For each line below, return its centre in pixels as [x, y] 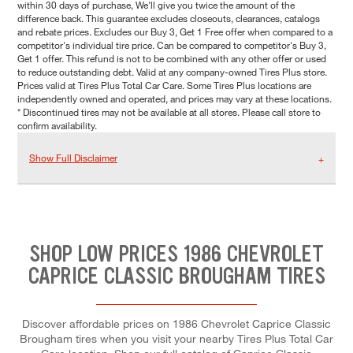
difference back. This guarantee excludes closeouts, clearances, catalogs [169, 19]
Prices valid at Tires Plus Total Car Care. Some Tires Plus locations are [164, 85]
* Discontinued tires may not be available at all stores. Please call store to [169, 112]
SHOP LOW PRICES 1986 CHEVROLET [176, 254]
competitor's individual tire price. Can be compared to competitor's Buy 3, [172, 45]
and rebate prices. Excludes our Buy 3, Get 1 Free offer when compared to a [175, 32]
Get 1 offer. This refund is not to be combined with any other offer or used [172, 59]
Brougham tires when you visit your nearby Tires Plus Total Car [176, 338]
